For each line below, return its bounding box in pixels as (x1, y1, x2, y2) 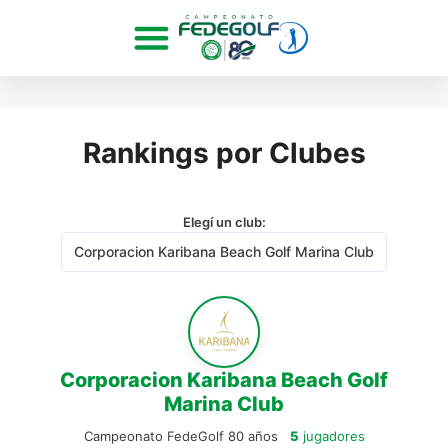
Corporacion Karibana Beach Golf (60, 367, 388, 392)
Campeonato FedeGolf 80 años (83, 427, 282, 444)
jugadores (298, 427, 365, 444)
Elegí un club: (182, 213, 266, 230)
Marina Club (164, 391, 284, 416)
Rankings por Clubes (82, 135, 366, 170)
